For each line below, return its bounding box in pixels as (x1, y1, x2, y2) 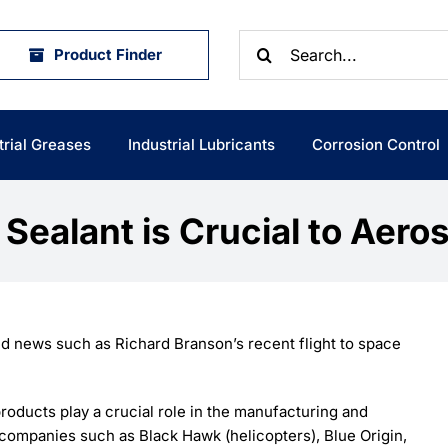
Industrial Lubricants (127, 135, 275, 154)
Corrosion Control (312, 135, 441, 154)
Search (238, 31, 289, 50)
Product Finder (54, 45, 162, 64)
